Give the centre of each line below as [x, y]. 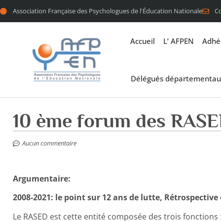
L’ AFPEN [178, 41]
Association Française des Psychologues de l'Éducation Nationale [107, 11]
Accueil [142, 41]
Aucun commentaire [49, 143]
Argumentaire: [41, 179]
